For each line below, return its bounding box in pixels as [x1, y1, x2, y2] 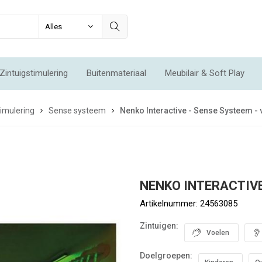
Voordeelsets [101, 101, 153, 112]
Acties [172, 101, 199, 112]
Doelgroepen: [140, 251, 192, 260]
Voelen [206, 229, 229, 237]
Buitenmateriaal [87, 67, 146, 78]
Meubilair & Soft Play [165, 67, 244, 78]
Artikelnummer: [140, 198, 200, 209]
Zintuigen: [140, 221, 178, 230]
